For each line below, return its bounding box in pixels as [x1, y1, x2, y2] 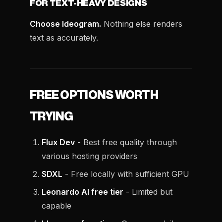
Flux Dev [42, 137, 75, 147]
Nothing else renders [101, 19, 182, 29]
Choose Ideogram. [30, 19, 101, 29]
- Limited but [123, 187, 172, 197]
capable [42, 201, 71, 211]
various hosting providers [42, 151, 137, 161]
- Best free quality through [75, 137, 177, 147]
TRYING [30, 111, 73, 122]
